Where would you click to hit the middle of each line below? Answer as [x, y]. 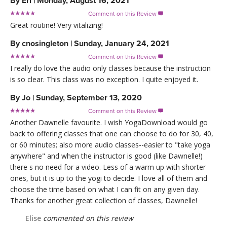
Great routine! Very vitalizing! [56, 25]
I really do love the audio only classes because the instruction [110, 68]
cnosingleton [45, 43]
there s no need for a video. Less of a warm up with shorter [108, 167]
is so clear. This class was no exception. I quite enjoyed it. [104, 79]
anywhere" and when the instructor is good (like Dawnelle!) [106, 156]
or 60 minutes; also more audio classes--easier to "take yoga [110, 144]
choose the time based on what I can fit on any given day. [105, 189]
